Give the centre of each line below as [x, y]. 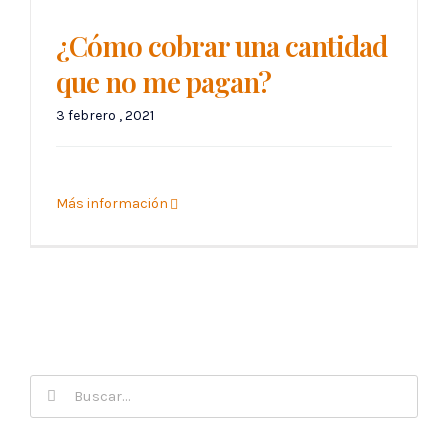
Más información [112, 204]
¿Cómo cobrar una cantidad [221, 46]
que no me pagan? [163, 82]
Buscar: [71, 393]
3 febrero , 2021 [105, 116]
